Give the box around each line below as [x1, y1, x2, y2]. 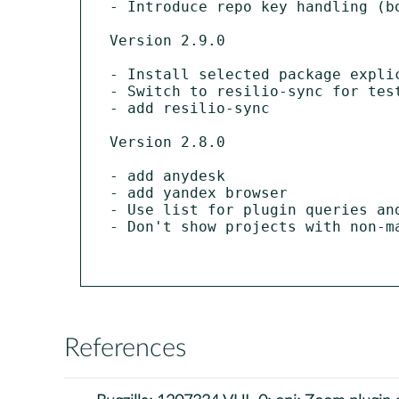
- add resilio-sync [110, 99, 270, 117]
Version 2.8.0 [110, 133, 225, 151]
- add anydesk [110, 167, 225, 184]
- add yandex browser [110, 183, 288, 201]
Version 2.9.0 [110, 31, 225, 49]
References [64, 335, 186, 362]
